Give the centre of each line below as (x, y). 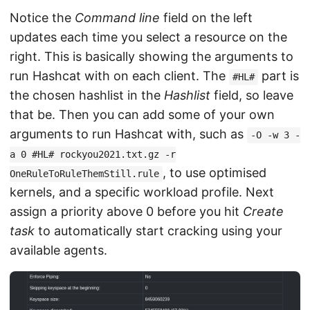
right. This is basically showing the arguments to (152, 57)
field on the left (206, 18)
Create (263, 212)
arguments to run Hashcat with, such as (128, 134)
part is (278, 76)
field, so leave (252, 95)
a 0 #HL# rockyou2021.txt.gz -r (93, 155)
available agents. (58, 250)
